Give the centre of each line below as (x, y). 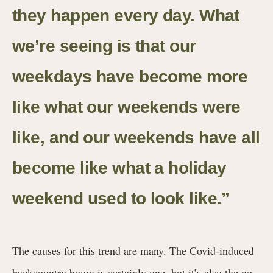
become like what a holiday (119, 168)
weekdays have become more (130, 76)
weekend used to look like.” (121, 198)
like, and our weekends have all (136, 137)
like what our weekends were (126, 107)
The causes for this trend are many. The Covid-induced (133, 250)
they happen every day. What (126, 15)
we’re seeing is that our (104, 46)
